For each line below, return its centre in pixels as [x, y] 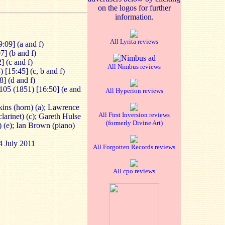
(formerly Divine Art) [134, 123]
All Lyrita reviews [134, 41]
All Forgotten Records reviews [134, 147]
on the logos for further [134, 8]
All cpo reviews [134, 171]
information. [134, 17]
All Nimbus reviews [134, 67]
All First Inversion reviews [134, 115]
